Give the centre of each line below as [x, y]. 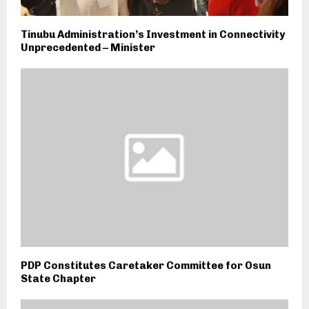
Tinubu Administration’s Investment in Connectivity [153, 34]
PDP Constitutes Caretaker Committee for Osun [146, 265]
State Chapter [58, 278]
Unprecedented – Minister [88, 47]
